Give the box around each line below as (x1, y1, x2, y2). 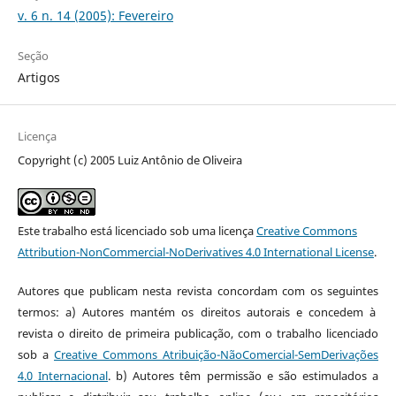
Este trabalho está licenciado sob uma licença (17, 223, 256, 240)
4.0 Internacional (17, 368, 109, 385)
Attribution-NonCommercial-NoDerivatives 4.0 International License (17, 244, 374, 261)
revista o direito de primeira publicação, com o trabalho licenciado (17, 325, 379, 342)
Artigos (17, 69, 60, 87)
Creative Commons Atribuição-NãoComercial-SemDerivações (54, 346, 379, 363)
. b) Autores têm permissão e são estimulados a (108, 368, 379, 385)
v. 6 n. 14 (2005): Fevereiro (17, 7, 173, 25)
